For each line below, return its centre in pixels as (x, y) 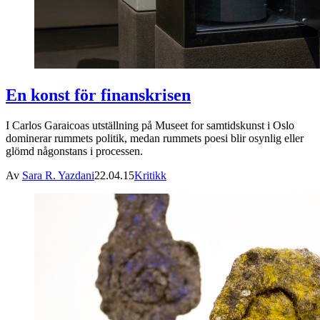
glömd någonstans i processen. (74, 151)
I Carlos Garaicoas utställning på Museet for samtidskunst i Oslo (150, 125)
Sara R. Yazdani (58, 175)
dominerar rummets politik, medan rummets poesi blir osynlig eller (155, 138)
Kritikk (150, 175)
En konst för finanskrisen (98, 95)
